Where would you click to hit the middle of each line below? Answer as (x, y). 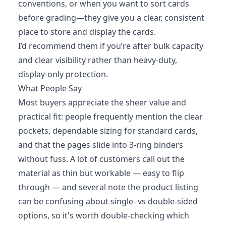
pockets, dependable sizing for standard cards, (108, 130)
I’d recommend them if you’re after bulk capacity (111, 46)
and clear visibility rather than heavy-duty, (98, 60)
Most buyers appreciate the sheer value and (102, 102)
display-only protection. (63, 74)
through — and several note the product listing (108, 187)
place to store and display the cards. (87, 32)
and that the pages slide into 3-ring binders (101, 145)
